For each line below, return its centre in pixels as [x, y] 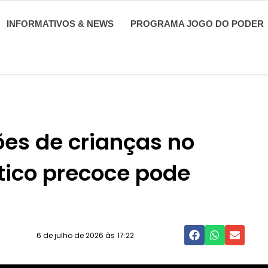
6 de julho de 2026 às [75, 235]
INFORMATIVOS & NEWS [60, 24]
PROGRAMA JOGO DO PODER [197, 24]
